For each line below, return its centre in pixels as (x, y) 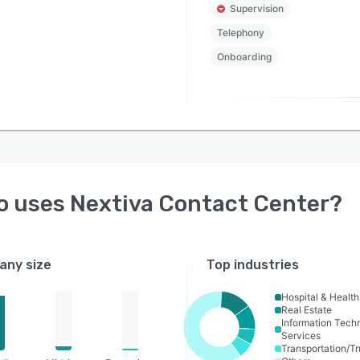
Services (301, 335)
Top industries (253, 265)
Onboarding (244, 57)
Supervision (256, 8)
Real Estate (307, 310)
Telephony (240, 33)
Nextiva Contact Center (200, 204)
